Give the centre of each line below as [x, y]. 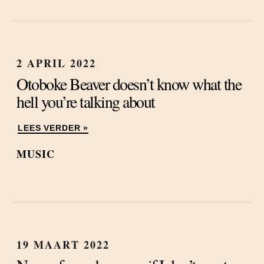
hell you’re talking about [86, 101]
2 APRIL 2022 [56, 63]
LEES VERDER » [53, 128]
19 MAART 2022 [63, 245]
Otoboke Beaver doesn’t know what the [129, 84]
